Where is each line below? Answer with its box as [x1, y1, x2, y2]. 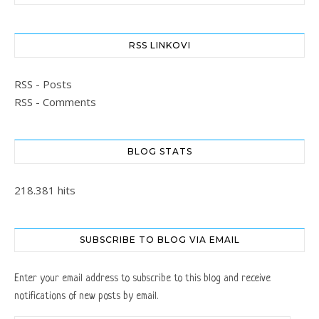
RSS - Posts [14, 77, 72, 92]
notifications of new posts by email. [14, 291, 158, 303]
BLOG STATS [127, 146, 192, 157]
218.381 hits [14, 183, 75, 198]
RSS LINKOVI [128, 40, 191, 51]
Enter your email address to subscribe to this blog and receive [14, 273, 271, 285]
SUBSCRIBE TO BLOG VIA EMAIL [79, 234, 240, 246]
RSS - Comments [14, 95, 96, 110]
